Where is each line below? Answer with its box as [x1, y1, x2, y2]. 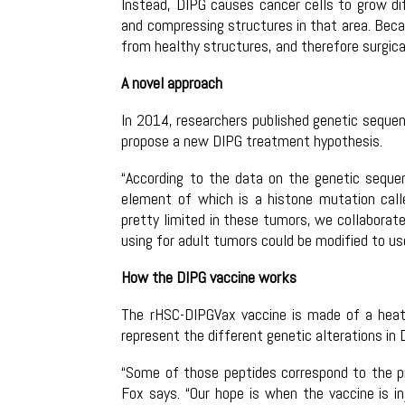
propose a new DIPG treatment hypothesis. [121, 129, 383, 151]
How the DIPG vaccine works [121, 266, 297, 287]
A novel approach [121, 71, 223, 93]
